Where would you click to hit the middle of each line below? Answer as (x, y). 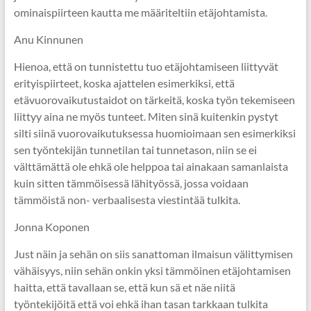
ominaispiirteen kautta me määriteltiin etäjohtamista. (140, 12)
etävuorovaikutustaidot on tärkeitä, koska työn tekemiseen (154, 100)
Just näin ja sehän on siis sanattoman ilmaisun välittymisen (153, 254)
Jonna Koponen (51, 227)
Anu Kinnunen (48, 39)
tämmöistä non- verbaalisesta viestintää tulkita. (127, 200)
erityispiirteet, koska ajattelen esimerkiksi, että (124, 83)
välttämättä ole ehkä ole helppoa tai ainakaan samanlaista (151, 166)
